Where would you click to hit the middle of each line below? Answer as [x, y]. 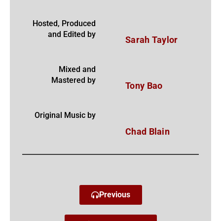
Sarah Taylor [152, 40]
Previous [114, 195]
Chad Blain [147, 132]
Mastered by [74, 80]
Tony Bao [144, 86]
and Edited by [72, 35]
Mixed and [77, 70]
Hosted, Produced [64, 24]
